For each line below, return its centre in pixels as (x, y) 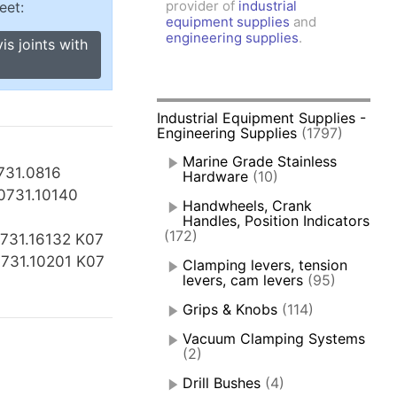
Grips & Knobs (230, 310)
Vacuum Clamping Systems (274, 339)
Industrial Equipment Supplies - (262, 118)
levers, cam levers (243, 280)
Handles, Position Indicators (276, 221)
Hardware (216, 177)
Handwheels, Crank (248, 206)
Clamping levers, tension (265, 265)
